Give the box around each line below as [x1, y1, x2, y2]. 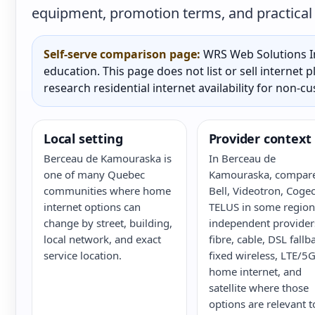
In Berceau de [208, 151, 276, 165]
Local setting [44, 130, 123, 147]
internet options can [44, 200, 141, 214]
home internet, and [208, 264, 302, 278]
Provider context [208, 130, 311, 147]
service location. [44, 248, 122, 262]
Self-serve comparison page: [44, 46, 200, 62]
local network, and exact [44, 232, 161, 246]
